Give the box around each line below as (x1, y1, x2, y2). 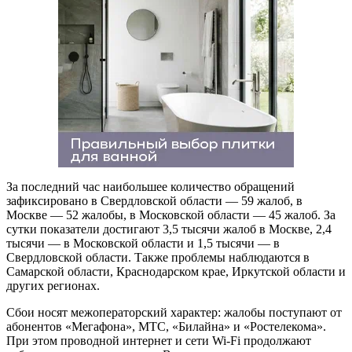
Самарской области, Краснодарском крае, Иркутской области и (6, 264, 346, 278)
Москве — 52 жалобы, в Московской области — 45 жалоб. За (6, 207, 335, 222)
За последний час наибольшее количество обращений (6, 179, 295, 193)
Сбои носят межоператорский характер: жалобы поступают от (6, 305, 342, 319)
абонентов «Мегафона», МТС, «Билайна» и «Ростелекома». (6, 319, 326, 333)
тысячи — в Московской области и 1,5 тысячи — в (6, 236, 280, 250)
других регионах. (6, 278, 100, 292)
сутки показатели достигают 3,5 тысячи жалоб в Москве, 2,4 (6, 222, 332, 236)
